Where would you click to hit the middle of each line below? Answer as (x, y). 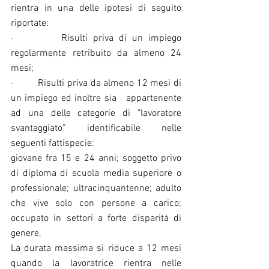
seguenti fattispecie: (53, 143)
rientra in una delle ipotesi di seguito (96, 8)
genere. (26, 233)
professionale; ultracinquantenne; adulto (96, 188)
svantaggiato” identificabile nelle (96, 128)
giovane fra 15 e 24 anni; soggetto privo (96, 158)
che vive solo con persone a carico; (96, 203)
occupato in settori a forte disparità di (96, 218)
